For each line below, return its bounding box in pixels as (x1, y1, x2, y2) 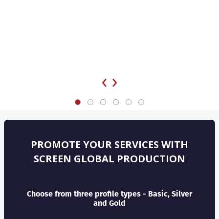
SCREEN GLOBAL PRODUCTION (34, 152, 185, 165)
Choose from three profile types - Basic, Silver (27, 188, 192, 199)
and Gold (93, 197, 126, 209)
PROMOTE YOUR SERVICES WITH (31, 137, 188, 151)
